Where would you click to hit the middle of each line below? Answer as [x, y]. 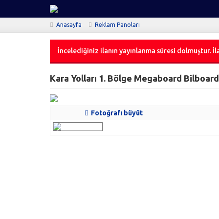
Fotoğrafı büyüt [117, 113]
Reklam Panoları [117, 25]
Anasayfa [69, 25]
